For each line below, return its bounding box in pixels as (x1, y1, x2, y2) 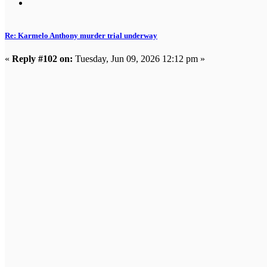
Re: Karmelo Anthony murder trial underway (5, 30, 157, 40)
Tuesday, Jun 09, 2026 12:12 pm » (73, 53, 205, 64)
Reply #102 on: (12, 53, 73, 64)
